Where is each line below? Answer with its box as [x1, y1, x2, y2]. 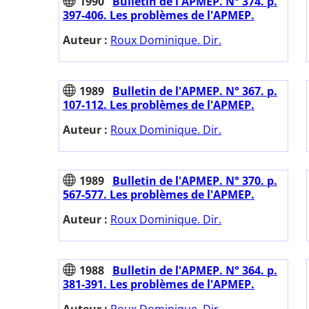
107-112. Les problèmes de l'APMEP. [63, 97, 255, 113]
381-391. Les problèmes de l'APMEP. [63, 277, 255, 292]
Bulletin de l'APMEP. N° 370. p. [112, 173, 277, 189]
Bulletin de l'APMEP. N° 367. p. [112, 83, 277, 99]
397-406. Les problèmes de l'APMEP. [63, 8, 255, 23]
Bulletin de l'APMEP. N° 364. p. [112, 263, 277, 279]
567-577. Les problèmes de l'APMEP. [63, 187, 255, 203]
